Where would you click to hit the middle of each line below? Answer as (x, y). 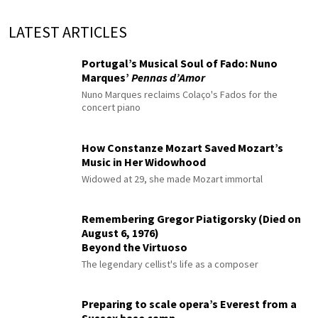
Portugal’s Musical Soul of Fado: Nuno (180, 63)
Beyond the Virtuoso (135, 247)
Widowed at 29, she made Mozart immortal (172, 179)
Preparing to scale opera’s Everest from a (189, 303)
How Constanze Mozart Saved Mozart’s (182, 147)
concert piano (111, 107)
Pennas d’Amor (168, 77)
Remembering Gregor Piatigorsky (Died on (191, 218)
